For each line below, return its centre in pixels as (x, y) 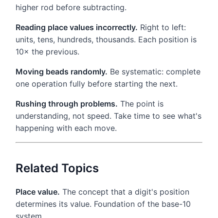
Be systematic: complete (154, 71)
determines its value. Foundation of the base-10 (103, 204)
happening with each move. (66, 128)
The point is (141, 103)
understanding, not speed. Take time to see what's (109, 116)
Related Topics (57, 168)
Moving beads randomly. (62, 71)
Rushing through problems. (67, 103)
